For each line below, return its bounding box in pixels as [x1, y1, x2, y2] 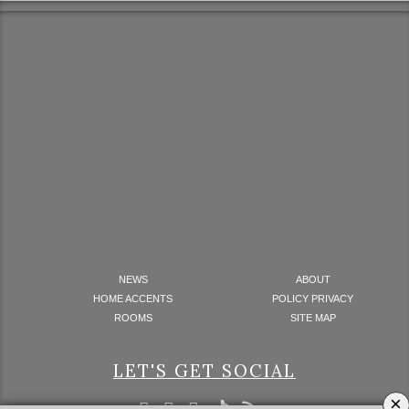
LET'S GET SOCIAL [113, 360, 296, 383]
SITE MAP [289, 312, 336, 324]
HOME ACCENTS [93, 293, 173, 305]
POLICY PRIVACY [272, 293, 354, 305]
